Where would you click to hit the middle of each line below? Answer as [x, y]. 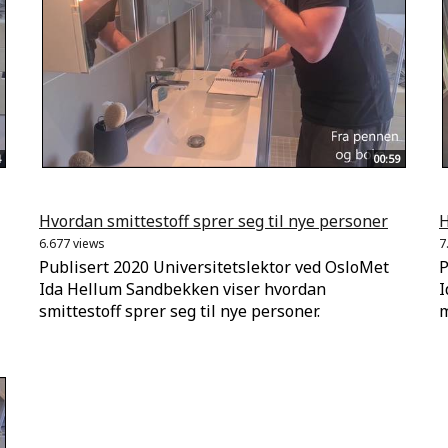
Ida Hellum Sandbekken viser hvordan [182, 289]
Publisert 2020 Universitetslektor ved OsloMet [214, 267]
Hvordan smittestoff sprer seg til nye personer [213, 221]
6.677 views [72, 244]
